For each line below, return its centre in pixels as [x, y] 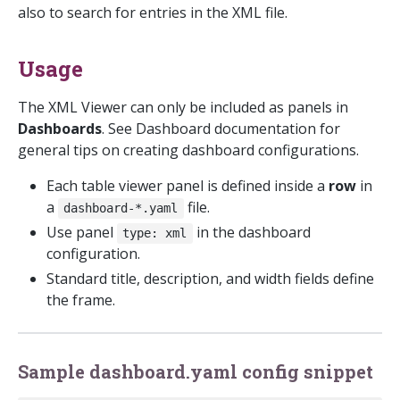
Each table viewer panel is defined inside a [187, 186]
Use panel [82, 233]
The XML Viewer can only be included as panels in [183, 108]
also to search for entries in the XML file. [153, 13]
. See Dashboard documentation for [221, 129]
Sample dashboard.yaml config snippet [196, 372]
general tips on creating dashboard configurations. [188, 150]
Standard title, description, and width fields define [210, 279]
